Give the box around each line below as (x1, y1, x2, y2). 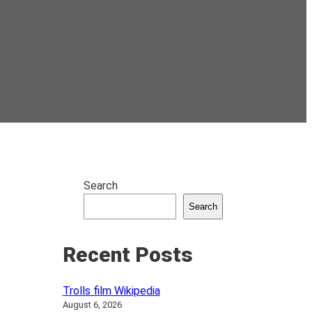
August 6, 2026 (62, 299, 122, 310)
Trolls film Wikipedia (62, 284, 160, 297)
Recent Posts (62, 242, 193, 267)
